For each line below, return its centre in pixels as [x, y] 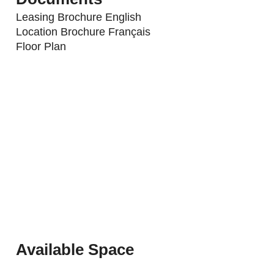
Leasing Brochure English [79, 17]
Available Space [75, 249]
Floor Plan [41, 46]
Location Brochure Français [83, 31]
